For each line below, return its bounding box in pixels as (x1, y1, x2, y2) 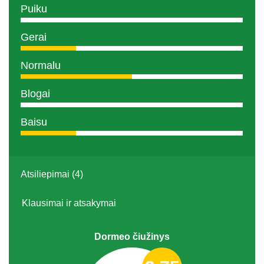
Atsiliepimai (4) (21, 169, 83, 179)
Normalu (21, 59, 61, 71)
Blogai (21, 87, 50, 100)
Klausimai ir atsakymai (22, 197, 116, 208)
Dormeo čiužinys (94, 231, 170, 242)
